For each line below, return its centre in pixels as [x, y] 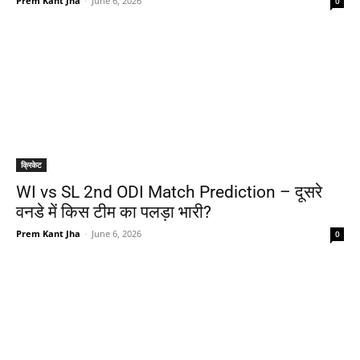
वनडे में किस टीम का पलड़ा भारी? [114, 212]
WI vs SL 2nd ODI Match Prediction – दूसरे [169, 192]
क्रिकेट [31, 165]
